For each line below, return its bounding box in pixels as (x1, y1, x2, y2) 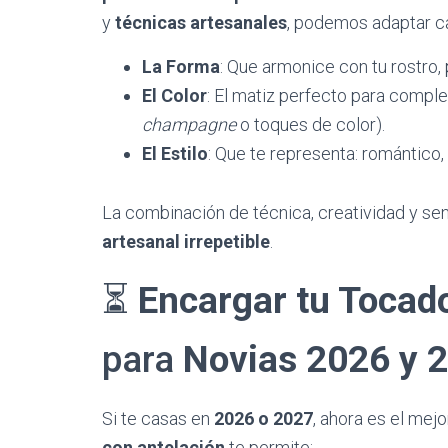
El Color (142, 85, 207, 106)
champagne (142, 114, 236, 135)
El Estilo (142, 143, 208, 164)
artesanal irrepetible (102, 231, 270, 252)
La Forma (142, 56, 220, 77)
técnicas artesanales (115, 12, 287, 33)
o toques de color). (236, 114, 385, 135)
